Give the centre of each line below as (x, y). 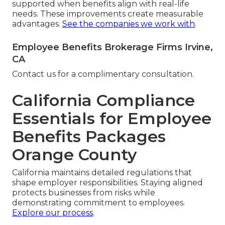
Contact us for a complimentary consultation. (103, 74)
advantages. (37, 24)
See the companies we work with (129, 24)
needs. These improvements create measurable (108, 14)
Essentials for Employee (112, 119)
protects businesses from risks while (84, 193)
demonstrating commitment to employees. (98, 203)
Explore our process (52, 213)
